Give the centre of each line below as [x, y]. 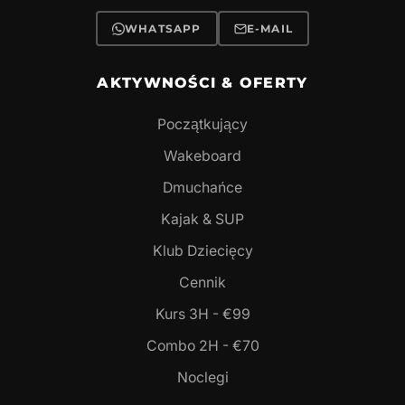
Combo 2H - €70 [202, 346]
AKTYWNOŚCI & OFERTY [202, 83]
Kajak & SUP [202, 220]
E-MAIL [270, 29]
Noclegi [202, 378]
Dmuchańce [202, 188]
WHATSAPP [163, 29]
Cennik [202, 283]
